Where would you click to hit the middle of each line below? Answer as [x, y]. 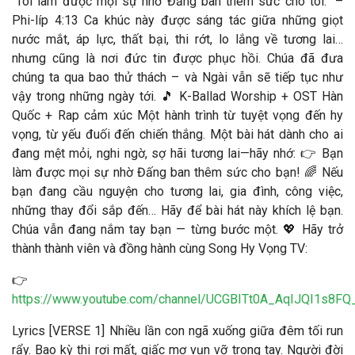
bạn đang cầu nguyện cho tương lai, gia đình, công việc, [177, 191]
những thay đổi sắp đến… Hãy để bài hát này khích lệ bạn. [177, 210]
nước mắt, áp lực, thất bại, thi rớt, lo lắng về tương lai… [177, 39]
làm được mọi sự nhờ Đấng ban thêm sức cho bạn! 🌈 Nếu [177, 172]
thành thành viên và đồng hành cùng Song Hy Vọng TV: [160, 248]
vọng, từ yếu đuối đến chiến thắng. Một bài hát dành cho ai [177, 134]
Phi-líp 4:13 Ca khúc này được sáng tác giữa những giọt [177, 20]
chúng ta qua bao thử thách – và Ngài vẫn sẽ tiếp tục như [177, 77]
